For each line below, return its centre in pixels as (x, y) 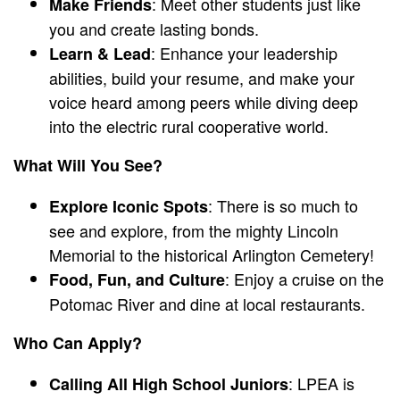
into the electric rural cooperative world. (189, 126)
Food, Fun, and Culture (137, 280)
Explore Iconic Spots (129, 207)
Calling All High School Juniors (169, 384)
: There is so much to (283, 206)
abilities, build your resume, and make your (202, 78)
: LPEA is (321, 383)
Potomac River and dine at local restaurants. (212, 304)
